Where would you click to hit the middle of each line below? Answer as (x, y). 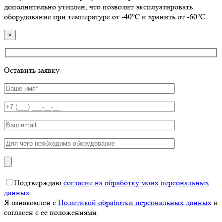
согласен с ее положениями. (51, 213)
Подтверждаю (39, 183)
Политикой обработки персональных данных (135, 203)
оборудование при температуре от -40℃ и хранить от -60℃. (106, 16)
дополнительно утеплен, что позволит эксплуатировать (98, 6)
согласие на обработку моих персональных (136, 183)
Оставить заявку (32, 70)
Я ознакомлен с (31, 203)
